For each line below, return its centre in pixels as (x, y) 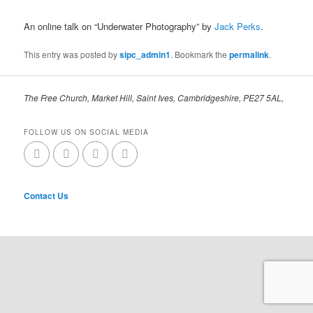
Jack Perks (238, 27)
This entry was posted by (72, 54)
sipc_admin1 (145, 55)
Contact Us (46, 196)
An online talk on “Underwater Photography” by (119, 27)
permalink (249, 55)
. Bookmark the (200, 54)
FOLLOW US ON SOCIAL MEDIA (87, 132)
